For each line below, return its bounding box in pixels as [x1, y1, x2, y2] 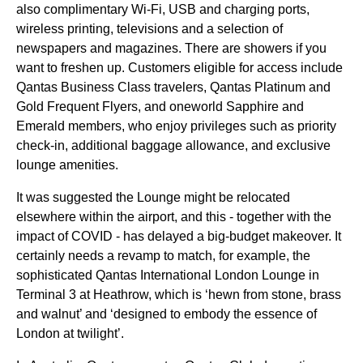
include [297, 61, 343, 75]
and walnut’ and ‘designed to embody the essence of [16, 307, 317, 321]
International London [137, 268, 262, 282]
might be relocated [181, 190, 290, 204]
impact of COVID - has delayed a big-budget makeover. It [16, 229, 341, 243]
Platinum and [251, 80, 331, 94]
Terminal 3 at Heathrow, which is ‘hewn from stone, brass [16, 288, 341, 301]
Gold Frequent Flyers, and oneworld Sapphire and [16, 100, 304, 113]
